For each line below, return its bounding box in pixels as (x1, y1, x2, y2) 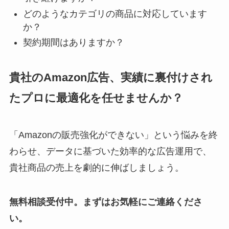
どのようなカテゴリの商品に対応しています (22, 8, 207, 19)
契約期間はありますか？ (22, 37, 124, 48)
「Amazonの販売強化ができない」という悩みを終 (9, 129, 218, 140)
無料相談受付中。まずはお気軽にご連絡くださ (9, 197, 202, 208)
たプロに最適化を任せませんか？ (9, 91, 183, 104)
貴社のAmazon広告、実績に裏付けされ (9, 71, 213, 84)
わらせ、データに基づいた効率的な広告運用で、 (9, 146, 212, 156)
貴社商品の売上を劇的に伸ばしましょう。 (9, 162, 184, 173)
